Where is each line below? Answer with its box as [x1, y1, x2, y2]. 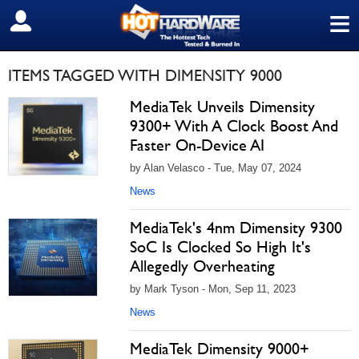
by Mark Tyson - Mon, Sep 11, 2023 [130, 283, 296, 295]
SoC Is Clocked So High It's [130, 237, 311, 256]
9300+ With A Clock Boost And [130, 116, 338, 135]
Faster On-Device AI [130, 135, 264, 155]
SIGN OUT [12, 14, 82, 30]
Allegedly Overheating [130, 256, 275, 276]
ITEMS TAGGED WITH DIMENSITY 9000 [8, 66, 282, 85]
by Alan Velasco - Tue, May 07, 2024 [130, 162, 301, 174]
